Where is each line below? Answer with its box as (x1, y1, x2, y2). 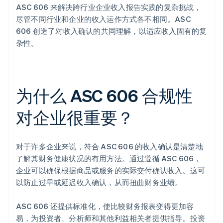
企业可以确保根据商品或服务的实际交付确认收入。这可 (16, 165, 206, 176)
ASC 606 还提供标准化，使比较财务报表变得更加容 (16, 201, 194, 212)
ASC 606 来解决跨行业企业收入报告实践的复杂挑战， (16, 2, 202, 12)
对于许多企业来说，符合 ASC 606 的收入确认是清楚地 (16, 141, 203, 152)
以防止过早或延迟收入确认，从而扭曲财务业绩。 (16, 177, 183, 188)
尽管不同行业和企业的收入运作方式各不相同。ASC (16, 14, 191, 24)
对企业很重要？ (16, 107, 134, 128)
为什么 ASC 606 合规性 (16, 85, 193, 107)
